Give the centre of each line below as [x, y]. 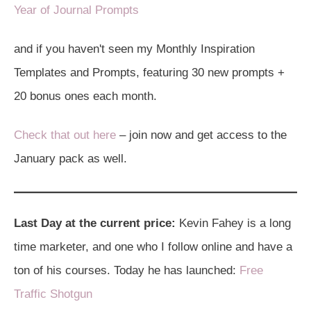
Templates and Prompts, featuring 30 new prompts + [149, 72]
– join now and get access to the [201, 135]
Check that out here [65, 135]
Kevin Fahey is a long [233, 223]
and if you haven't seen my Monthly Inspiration [134, 49]
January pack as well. [70, 158]
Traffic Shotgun [53, 294]
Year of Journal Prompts [76, 10]
